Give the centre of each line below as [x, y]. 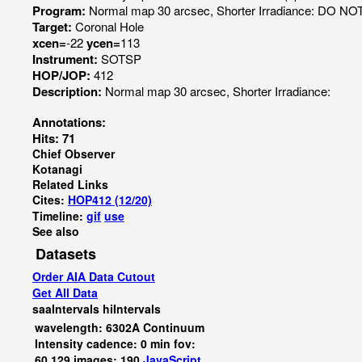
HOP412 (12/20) [110, 200]
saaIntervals [66, 309]
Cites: [50, 200]
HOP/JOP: [63, 75]
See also [56, 231]
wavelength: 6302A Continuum [120, 327]
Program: [61, 11]
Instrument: [67, 59]
